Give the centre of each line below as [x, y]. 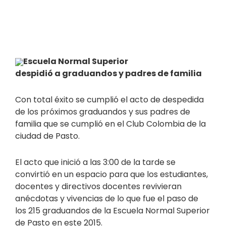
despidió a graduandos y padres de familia [108, 74]
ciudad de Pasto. [47, 136]
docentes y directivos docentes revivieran [98, 187]
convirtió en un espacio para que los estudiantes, [111, 175]
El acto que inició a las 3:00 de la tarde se [95, 162]
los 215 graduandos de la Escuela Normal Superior [112, 211]
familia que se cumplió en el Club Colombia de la [110, 124]
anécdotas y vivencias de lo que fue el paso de [107, 199]
